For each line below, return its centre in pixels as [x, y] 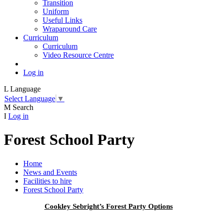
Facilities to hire [47, 181]
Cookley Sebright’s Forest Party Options [108, 206]
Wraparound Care [70, 29]
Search [23, 107]
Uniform [56, 12]
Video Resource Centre [78, 55]
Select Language [30, 98]
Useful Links [62, 20]
